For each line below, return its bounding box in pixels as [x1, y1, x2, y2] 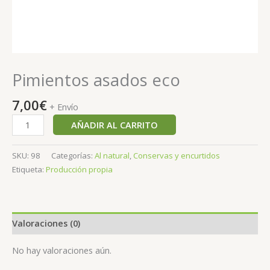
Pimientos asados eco [12, 69, 180, 92]
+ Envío [49, 100, 78, 113]
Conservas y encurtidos [133, 150, 220, 162]
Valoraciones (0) [12, 216, 80, 229]
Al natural [95, 150, 130, 162]
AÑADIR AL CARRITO [71, 119, 158, 131]
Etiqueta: [12, 164, 46, 175]
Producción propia [46, 164, 113, 175]
